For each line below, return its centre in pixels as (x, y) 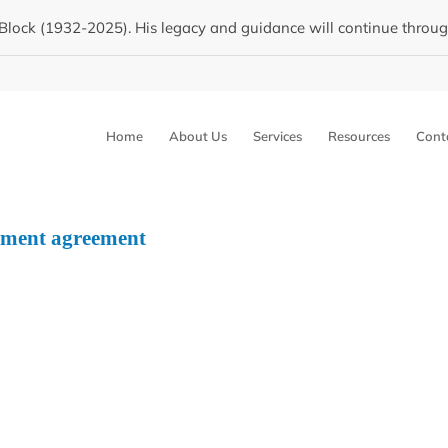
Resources (359, 136)
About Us (198, 136)
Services (277, 136)
